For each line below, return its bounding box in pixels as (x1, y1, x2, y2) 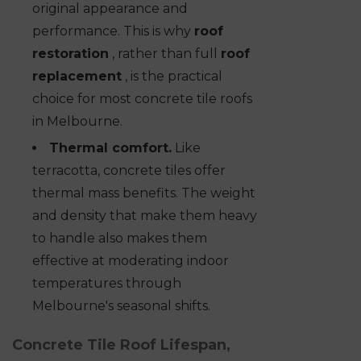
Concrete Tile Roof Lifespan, (12, 336, 230, 355)
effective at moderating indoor (32, 253, 229, 269)
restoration (32, 46, 109, 62)
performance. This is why (32, 23, 194, 39)
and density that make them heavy (32, 208, 257, 224)
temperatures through (32, 276, 181, 292)
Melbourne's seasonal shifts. (32, 298, 210, 314)
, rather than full (109, 46, 221, 62)
